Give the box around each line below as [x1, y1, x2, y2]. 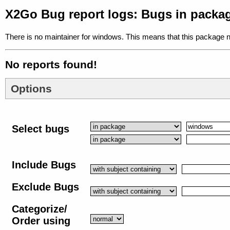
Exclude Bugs [12, 181, 79, 193]
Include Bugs [12, 159, 76, 171]
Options [11, 82, 52, 94]
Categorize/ [12, 203, 67, 215]
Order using [12, 215, 70, 227]
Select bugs [12, 123, 69, 135]
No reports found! [5, 58, 97, 70]
